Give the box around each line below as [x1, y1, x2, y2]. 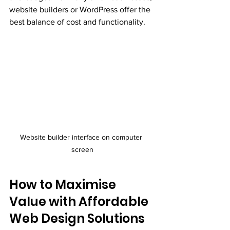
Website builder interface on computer [20, 132, 144, 141]
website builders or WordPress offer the [9, 5, 152, 14]
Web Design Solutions [9, 209, 145, 227]
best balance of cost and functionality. [9, 17, 145, 26]
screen [71, 145, 93, 154]
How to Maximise [9, 176, 119, 193]
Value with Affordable [9, 193, 151, 210]
